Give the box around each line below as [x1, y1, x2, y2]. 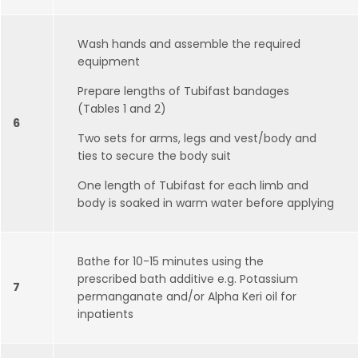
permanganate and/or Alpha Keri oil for [78, 288, 296, 304]
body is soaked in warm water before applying [78, 195, 334, 211]
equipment [78, 54, 140, 70]
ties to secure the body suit [78, 148, 231, 164]
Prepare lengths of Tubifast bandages [78, 83, 289, 99]
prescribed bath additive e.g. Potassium [78, 271, 298, 287]
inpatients [78, 306, 133, 322]
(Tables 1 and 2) [78, 101, 166, 117]
